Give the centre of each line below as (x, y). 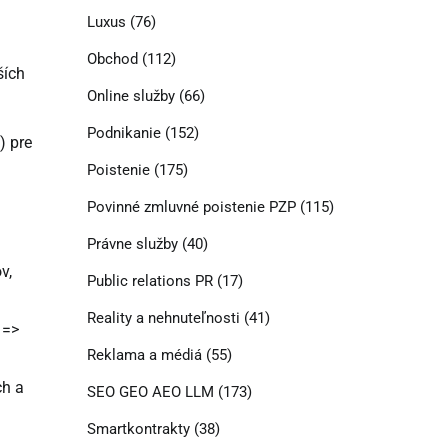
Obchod (112, 59)
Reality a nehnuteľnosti (163, 318)
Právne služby (132, 244)
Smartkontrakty (138, 429)
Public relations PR (149, 281)
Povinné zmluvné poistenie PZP (191, 207)
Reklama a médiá (144, 355)
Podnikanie (123, 133)
